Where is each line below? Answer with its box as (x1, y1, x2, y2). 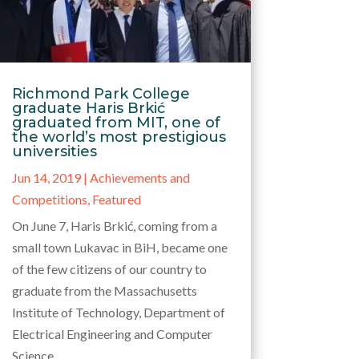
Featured (91, 191, 141, 207)
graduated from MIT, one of (11, 113, 220, 131)
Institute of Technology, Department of (11, 304, 225, 320)
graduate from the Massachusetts (11, 282, 197, 298)
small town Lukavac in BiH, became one (11, 239, 228, 255)
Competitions (11, 191, 87, 207)
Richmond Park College (11, 84, 190, 103)
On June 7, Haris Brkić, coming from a (11, 217, 217, 233)
